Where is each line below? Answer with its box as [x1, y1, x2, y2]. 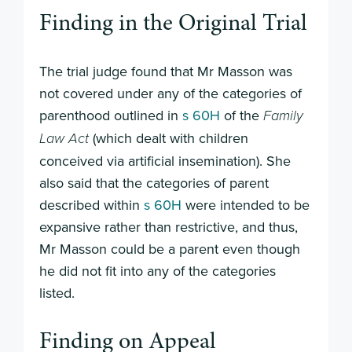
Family [263, 108, 303, 125]
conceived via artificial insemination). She [39, 151, 291, 171]
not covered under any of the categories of [39, 83, 302, 104]
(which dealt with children [89, 128, 248, 148]
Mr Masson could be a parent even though [39, 239, 300, 259]
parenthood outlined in [39, 105, 182, 126]
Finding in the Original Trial [39, 6, 307, 39]
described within [39, 195, 140, 215]
